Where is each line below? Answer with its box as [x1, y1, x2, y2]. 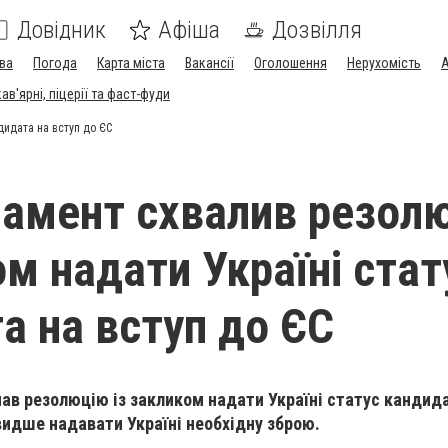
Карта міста [97, 55, 165, 71]
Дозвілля [272, 16, 362, 44]
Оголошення [254, 55, 327, 71]
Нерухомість [347, 55, 421, 71]
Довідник [17, 16, 106, 44]
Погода [33, 55, 77, 71]
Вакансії [185, 55, 234, 71]
